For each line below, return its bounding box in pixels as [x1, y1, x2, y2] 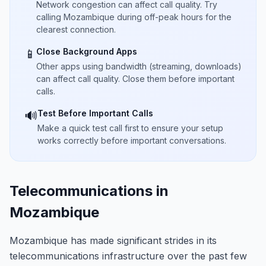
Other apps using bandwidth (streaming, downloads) [36, 61, 242, 71]
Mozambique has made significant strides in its [9, 235, 217, 246]
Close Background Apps [36, 46, 137, 56]
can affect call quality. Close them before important [36, 74, 235, 84]
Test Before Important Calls [37, 108, 153, 118]
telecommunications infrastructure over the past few [9, 250, 247, 262]
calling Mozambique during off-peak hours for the [36, 12, 232, 22]
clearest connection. [36, 24, 116, 34]
